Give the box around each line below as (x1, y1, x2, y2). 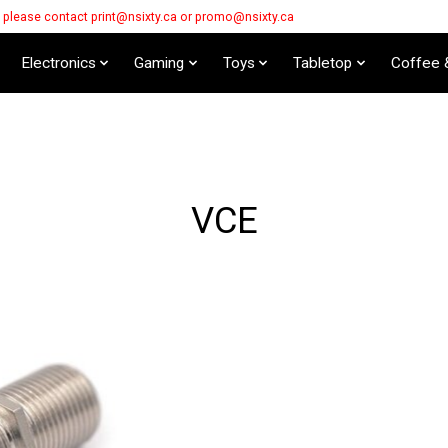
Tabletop (293, 53, 353, 72)
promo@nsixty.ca (195, 9, 294, 24)
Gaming (134, 53, 185, 72)
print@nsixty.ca (91, 9, 177, 24)
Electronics (21, 53, 96, 72)
